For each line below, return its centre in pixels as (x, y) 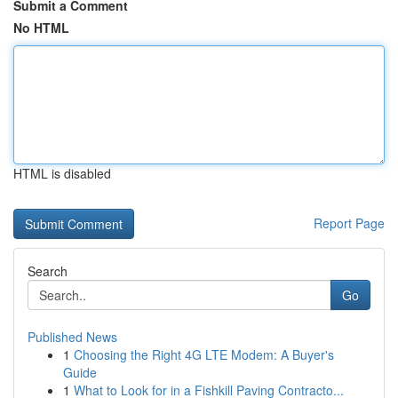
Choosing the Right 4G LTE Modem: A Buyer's (204, 354)
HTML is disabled (62, 173)
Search (48, 271)
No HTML (41, 28)
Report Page (349, 223)
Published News (72, 337)
